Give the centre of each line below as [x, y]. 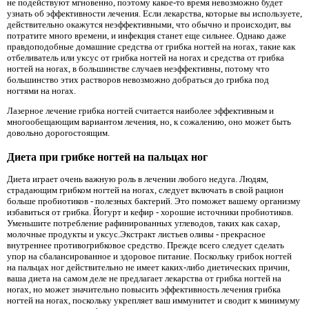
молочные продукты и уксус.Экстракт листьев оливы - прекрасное [136, 235]
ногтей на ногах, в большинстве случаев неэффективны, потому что [138, 68]
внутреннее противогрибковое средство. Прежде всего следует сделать [146, 246]
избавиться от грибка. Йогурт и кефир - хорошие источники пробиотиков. [150, 212]
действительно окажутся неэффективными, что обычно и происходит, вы [149, 24]
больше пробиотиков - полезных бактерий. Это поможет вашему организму [154, 201]
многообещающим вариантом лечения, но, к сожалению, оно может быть [149, 122]
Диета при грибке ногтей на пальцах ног [107, 157]
